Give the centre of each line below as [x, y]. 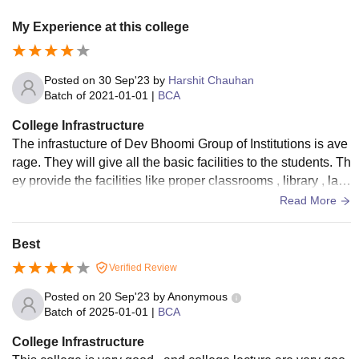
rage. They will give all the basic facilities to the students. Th [182, 162]
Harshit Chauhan [211, 80]
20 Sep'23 [124, 297]
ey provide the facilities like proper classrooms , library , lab [179, 180]
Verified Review [142, 267]
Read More [310, 200]
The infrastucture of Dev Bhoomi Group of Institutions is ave [180, 143]
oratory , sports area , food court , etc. [116, 199]
